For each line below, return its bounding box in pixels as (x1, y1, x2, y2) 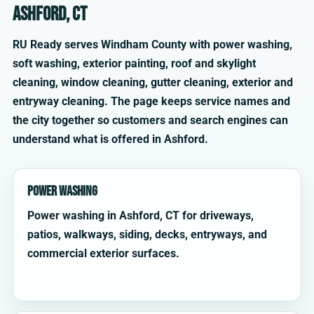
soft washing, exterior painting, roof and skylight (13, 57, 256, 71)
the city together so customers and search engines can (13, 114, 288, 128)
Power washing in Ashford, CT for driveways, (27, 209, 254, 223)
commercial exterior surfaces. (27, 247, 179, 261)
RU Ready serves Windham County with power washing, (13, 38, 292, 52)
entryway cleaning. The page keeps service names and (13, 95, 290, 109)
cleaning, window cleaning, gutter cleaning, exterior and (13, 76, 293, 90)
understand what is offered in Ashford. (13, 132, 208, 146)
